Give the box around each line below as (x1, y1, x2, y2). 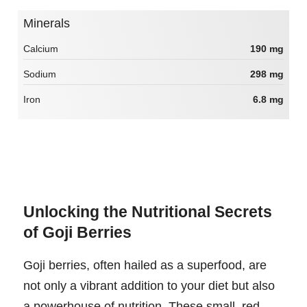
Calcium (23, 42, 58, 54)
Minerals (34, 16, 70, 31)
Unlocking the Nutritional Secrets (23, 203, 272, 221)
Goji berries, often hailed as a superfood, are (23, 258, 267, 273)
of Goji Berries (23, 223, 132, 242)
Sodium (23, 68, 56, 79)
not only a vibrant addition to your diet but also (23, 279, 275, 293)
